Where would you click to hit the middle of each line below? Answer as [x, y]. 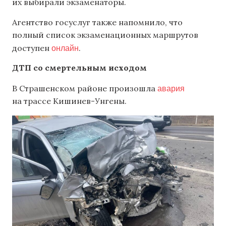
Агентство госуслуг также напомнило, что [97, 22]
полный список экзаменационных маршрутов [105, 35]
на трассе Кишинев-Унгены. [69, 101]
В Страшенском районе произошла [85, 88]
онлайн [65, 47]
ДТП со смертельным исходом [79, 68]
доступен [32, 48]
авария [171, 88]
